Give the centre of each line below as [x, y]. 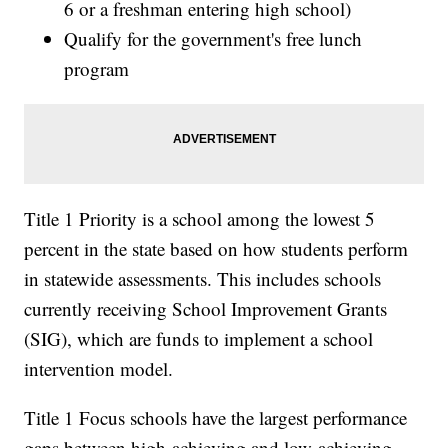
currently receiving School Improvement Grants [206, 309]
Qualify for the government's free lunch [213, 39]
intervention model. [99, 369]
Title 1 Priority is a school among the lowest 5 [200, 219]
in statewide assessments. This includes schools [203, 279]
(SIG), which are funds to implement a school [199, 339]
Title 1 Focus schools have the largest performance [216, 418]
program [97, 69]
